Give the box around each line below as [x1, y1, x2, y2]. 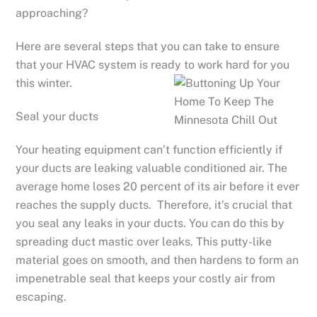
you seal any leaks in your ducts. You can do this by [16, 216, 285, 230]
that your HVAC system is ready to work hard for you [16, 58, 290, 72]
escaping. [16, 289, 67, 304]
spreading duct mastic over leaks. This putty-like [16, 234, 272, 248]
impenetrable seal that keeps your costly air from [16, 271, 276, 285]
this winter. [16, 76, 73, 91]
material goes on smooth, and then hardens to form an [16, 253, 299, 267]
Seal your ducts [16, 109, 99, 123]
